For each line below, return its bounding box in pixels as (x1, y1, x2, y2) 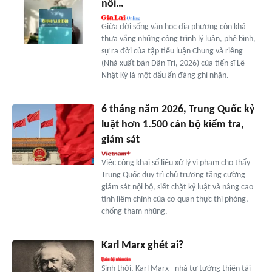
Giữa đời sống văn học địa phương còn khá (101, 22, 246, 32)
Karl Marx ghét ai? (101, 239, 183, 251)
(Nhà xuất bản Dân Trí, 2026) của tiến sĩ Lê (101, 58, 245, 68)
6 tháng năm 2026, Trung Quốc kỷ (101, 103, 255, 115)
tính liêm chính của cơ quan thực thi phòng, (101, 194, 248, 204)
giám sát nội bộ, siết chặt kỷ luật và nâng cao (101, 182, 253, 192)
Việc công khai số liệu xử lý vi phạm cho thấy (101, 158, 250, 168)
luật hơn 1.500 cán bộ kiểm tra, (101, 118, 244, 131)
